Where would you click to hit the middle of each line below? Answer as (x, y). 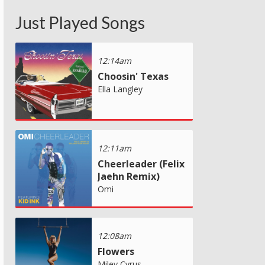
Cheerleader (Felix (141, 164)
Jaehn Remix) (129, 176)
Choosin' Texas (133, 76)
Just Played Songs (80, 22)
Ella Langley (120, 89)
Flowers (116, 251)
